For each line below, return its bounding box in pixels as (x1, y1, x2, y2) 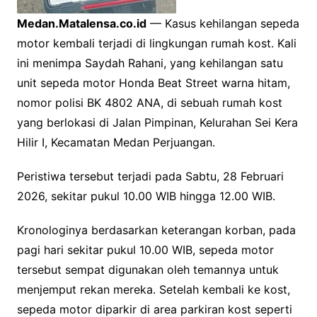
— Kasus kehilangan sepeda (146, 16, 299, 31)
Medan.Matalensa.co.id (16, 16, 146, 31)
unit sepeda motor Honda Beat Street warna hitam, (16, 76, 290, 91)
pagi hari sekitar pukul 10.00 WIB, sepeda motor (16, 243, 274, 258)
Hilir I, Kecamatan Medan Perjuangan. (16, 135, 215, 150)
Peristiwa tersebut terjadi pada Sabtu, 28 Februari (16, 169, 284, 184)
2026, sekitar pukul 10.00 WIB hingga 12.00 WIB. (16, 189, 275, 204)
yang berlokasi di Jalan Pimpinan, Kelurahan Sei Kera (16, 115, 298, 130)
